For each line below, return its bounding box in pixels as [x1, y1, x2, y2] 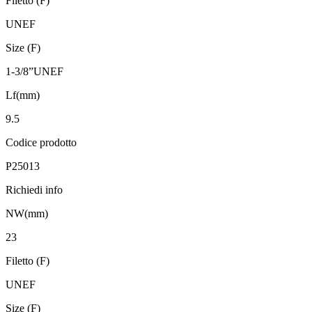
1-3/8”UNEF [6, 65, 63, 78]
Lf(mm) [6, 89, 40, 102]
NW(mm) [6, 208, 48, 220]
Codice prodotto [6, 136, 77, 149]
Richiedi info [6, 184, 63, 196]
